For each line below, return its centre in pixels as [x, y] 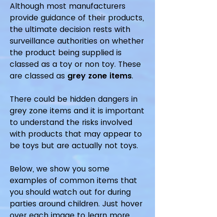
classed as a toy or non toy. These [75, 64]
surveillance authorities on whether [77, 41]
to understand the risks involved [71, 122]
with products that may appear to [76, 134]
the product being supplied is [66, 53]
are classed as [39, 76]
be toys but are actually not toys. [74, 146]
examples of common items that [73, 180]
